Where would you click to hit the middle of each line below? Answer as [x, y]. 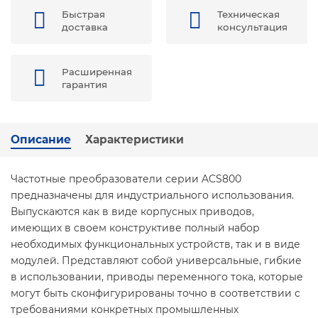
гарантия [84, 84]
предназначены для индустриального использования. [152, 195]
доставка [85, 27]
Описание [41, 139]
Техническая [248, 14]
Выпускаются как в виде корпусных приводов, [132, 212]
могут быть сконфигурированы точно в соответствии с [155, 293]
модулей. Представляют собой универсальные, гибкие [156, 261]
